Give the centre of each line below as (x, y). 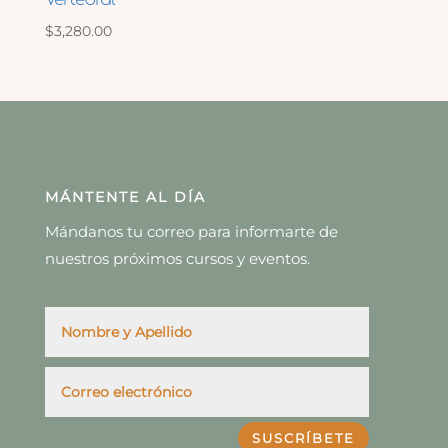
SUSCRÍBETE (304, 437)
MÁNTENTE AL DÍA (125, 196)
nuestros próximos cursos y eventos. (177, 258)
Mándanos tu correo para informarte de (191, 231)
